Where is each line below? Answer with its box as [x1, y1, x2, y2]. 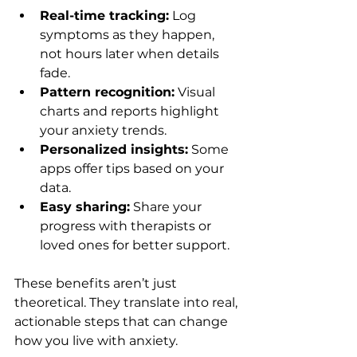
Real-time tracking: [40, 8, 169, 23]
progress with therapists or [40, 218, 214, 233]
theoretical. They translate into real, [14, 295, 241, 310]
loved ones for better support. [40, 237, 229, 253]
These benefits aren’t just [14, 276, 180, 291]
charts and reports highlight [40, 104, 222, 119]
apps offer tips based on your [40, 161, 227, 176]
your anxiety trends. [40, 123, 167, 138]
